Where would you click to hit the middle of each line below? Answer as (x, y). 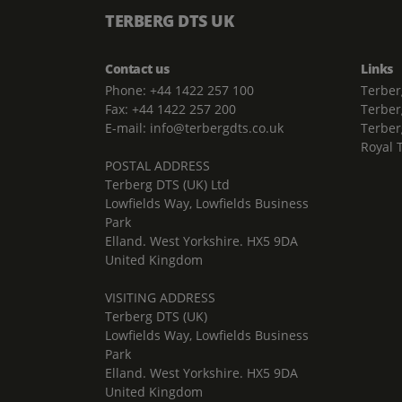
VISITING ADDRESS (160, 297)
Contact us (137, 69)
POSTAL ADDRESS (157, 166)
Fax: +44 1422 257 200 (170, 109)
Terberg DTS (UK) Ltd (167, 184)
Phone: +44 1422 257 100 (179, 90)
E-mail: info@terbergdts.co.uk (194, 128)
